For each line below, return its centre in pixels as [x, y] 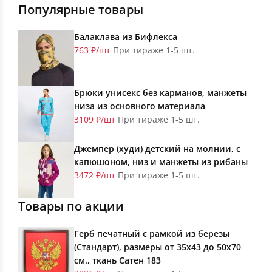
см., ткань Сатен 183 [117, 260]
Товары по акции [71, 206]
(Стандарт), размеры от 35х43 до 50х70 [158, 247]
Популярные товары [81, 10]
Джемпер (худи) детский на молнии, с [157, 149]
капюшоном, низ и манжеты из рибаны [161, 162]
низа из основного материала [140, 106]
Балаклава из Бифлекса [126, 37]
